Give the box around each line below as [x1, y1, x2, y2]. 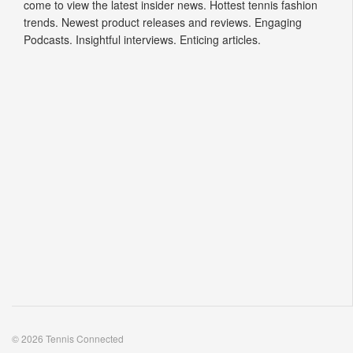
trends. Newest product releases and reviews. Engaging [24, 14, 302, 31]
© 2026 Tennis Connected [12, 332, 124, 346]
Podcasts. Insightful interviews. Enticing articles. [24, 32, 261, 48]
